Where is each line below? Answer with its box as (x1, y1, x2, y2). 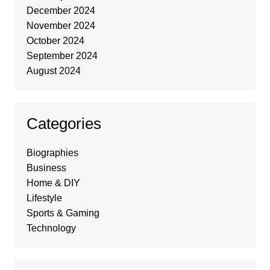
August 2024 (26, 66, 81, 76)
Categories (26, 115, 101, 133)
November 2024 (26, 20, 95, 31)
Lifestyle (26, 193, 62, 203)
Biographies (26, 148, 78, 158)
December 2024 (26, 5, 95, 16)
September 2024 (26, 51, 98, 61)
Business (26, 163, 66, 173)
